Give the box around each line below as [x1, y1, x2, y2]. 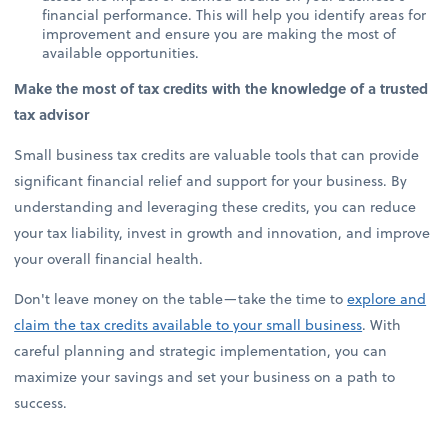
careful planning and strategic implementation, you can [14, 340, 388, 362]
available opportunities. [42, 41, 200, 63]
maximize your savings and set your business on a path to [14, 366, 396, 388]
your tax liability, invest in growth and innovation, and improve [14, 221, 431, 243]
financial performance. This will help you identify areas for [42, 3, 427, 25]
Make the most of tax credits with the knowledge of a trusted [14, 77, 429, 99]
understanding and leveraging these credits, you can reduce [14, 195, 417, 217]
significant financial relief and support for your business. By [14, 169, 408, 191]
